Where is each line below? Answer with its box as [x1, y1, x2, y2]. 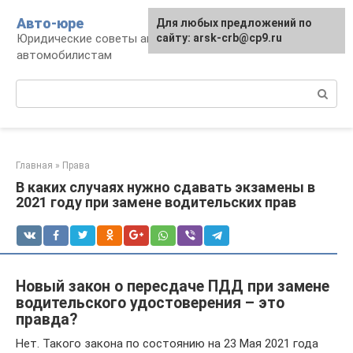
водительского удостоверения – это [16, 294, 284, 312]
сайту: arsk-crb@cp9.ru [156, 32, 282, 44]
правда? [16, 310, 77, 329]
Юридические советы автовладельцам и [17, 32, 243, 46]
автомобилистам [17, 48, 112, 62]
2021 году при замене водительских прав [16, 194, 296, 210]
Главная [16, 160, 53, 171]
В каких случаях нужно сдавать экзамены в [16, 179, 315, 195]
